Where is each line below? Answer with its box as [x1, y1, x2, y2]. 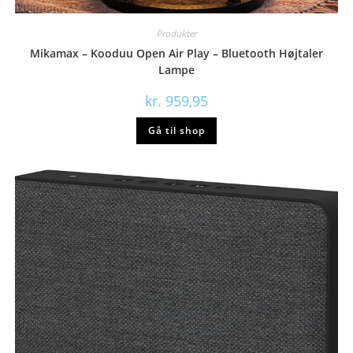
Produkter [156, 26, 197, 40]
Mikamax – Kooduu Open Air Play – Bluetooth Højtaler [30, 45, 323, 61]
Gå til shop [148, 123, 205, 137]
